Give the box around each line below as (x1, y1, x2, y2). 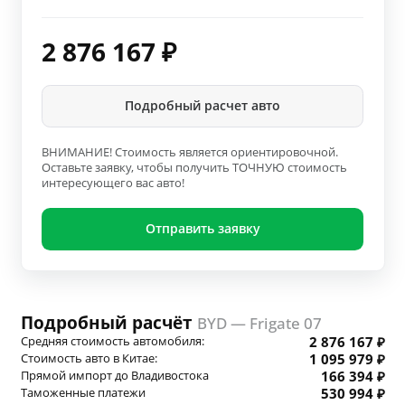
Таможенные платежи (20, 384, 146, 401)
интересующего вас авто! (42, 174, 184, 191)
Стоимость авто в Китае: (20, 350, 157, 367)
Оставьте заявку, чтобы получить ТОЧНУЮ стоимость (42, 159, 347, 175)
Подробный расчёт (20, 311, 197, 334)
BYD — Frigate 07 (196, 313, 322, 334)
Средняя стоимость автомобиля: (20, 333, 204, 350)
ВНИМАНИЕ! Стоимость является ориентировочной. (42, 144, 338, 160)
